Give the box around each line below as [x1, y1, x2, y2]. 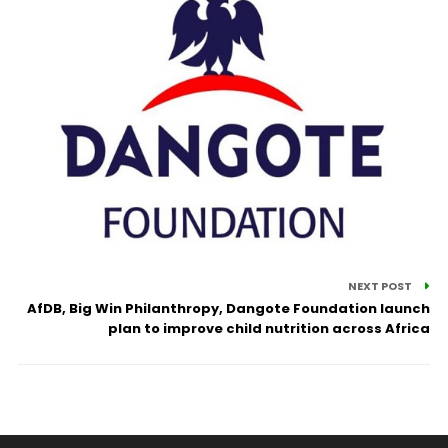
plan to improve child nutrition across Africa [108, 318, 431, 338]
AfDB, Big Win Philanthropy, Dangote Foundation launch [27, 298, 431, 318]
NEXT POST [348, 277, 415, 294]
